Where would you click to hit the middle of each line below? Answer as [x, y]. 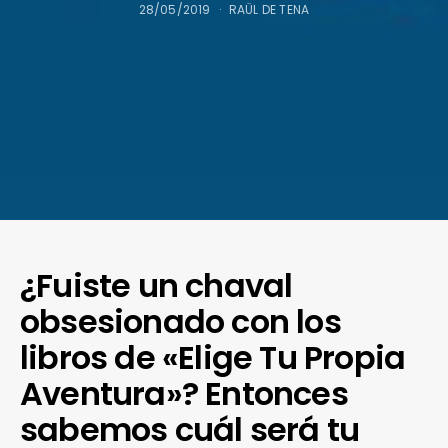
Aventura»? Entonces [184, 393]
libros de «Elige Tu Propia [213, 357]
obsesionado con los [180, 321]
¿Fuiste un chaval [156, 285]
